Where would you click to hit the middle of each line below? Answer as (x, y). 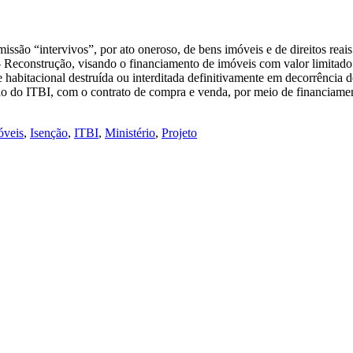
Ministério (130, 132)
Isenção (49, 132)
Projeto (179, 132)
